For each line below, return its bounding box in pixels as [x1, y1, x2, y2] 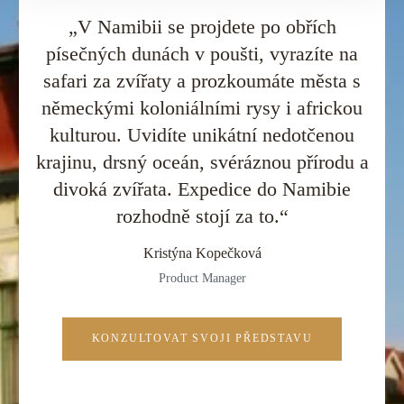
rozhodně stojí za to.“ [115, 206, 289, 228]
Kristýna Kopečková [142, 245, 262, 262]
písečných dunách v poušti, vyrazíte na [46, 43, 358, 66]
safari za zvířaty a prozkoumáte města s [43, 70, 361, 93]
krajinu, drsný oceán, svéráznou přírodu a [35, 151, 369, 174]
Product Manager [158, 271, 246, 286]
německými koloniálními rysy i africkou [41, 97, 363, 120]
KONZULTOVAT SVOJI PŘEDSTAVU [91, 332, 313, 345]
